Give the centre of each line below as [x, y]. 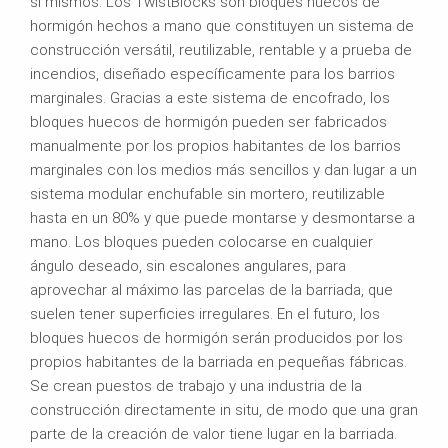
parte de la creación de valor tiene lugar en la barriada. [213, 433]
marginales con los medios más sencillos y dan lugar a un [223, 169]
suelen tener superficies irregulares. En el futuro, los [205, 313]
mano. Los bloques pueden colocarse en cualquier [201, 241]
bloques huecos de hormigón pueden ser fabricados [208, 121]
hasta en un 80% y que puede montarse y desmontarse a [222, 217]
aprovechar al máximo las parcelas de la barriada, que [211, 289]
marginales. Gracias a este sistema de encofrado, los [210, 97]
